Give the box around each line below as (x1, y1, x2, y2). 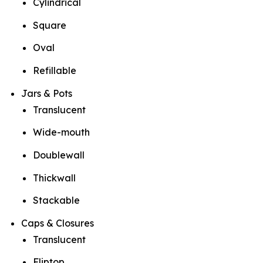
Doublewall (33, 149, 85, 161)
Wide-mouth (33, 126, 90, 139)
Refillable (33, 64, 76, 76)
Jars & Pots (21, 87, 72, 99)
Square (33, 19, 66, 31)
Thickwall (33, 171, 76, 184)
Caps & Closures (21, 217, 94, 229)
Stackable (33, 194, 80, 207)
